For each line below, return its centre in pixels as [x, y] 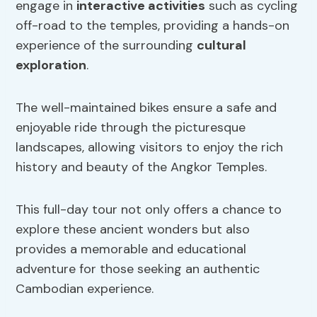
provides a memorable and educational [131, 249]
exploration [51, 65]
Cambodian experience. [85, 289]
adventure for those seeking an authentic [138, 269]
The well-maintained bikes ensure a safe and [146, 108]
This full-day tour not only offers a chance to [149, 210]
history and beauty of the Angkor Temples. [142, 167]
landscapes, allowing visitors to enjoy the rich [150, 148]
